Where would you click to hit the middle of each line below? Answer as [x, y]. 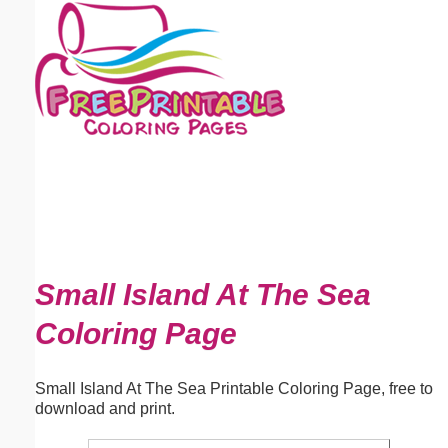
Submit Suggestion [119, 270]
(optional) [162, 82]
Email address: [70, 82]
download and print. [105, 408]
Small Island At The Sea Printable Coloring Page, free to [234, 388]
